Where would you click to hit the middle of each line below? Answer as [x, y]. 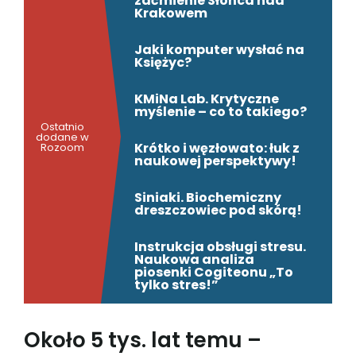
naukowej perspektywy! [215, 161]
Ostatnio [62, 126]
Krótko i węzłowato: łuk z [217, 149]
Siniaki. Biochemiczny [208, 198]
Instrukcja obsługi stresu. [220, 247]
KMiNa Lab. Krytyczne [207, 99]
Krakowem [171, 14]
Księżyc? [163, 63]
